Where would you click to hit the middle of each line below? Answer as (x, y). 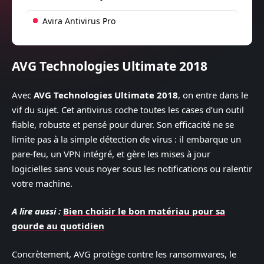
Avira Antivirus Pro (79, 21)
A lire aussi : (36, 211)
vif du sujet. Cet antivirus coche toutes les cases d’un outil (128, 109)
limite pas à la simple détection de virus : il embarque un (126, 139)
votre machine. (42, 183)
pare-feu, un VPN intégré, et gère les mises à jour (111, 154)
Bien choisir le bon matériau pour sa (144, 211)
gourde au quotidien (58, 226)
